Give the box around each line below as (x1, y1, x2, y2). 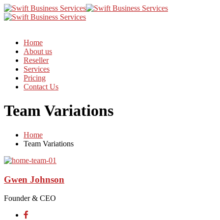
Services (24, 65, 50, 73)
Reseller (24, 56, 49, 64)
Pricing (24, 74, 46, 82)
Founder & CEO (4, 194, 56, 203)
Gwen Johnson (4, 174, 64, 185)
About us (24, 47, 52, 55)
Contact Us (24, 82, 58, 91)
